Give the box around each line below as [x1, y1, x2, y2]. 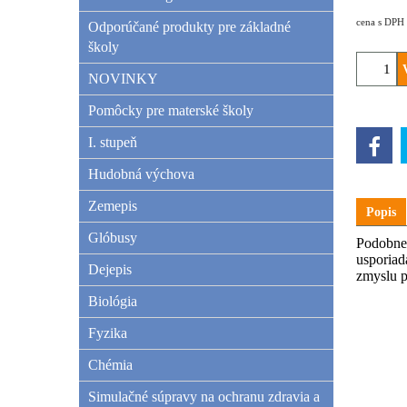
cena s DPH [356, 16, 404, 27]
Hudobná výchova [88, 166, 194, 182]
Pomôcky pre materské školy [88, 103, 253, 118]
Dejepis [88, 262, 132, 277]
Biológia [88, 293, 137, 309]
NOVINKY [88, 71, 158, 86]
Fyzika [88, 325, 127, 341]
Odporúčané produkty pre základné [88, 19, 291, 35]
